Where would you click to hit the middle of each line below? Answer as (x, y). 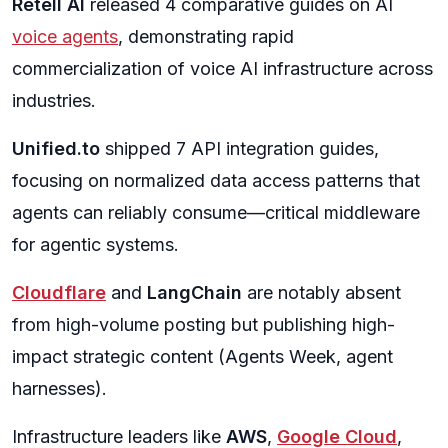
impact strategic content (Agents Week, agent (202, 356)
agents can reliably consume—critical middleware (216, 212)
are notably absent (321, 292)
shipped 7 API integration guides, (239, 148)
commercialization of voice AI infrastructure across (222, 68)
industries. (54, 100)
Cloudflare (59, 292)
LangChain (194, 292)
